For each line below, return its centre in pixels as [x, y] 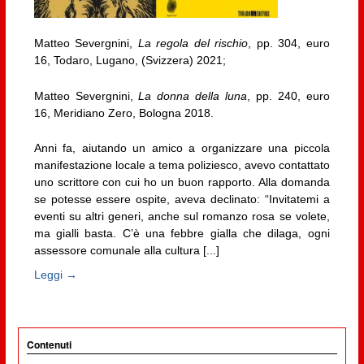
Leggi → [55, 274]
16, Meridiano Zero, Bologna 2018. [123, 113]
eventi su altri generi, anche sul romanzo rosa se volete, [182, 217]
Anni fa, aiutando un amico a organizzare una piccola [182, 148]
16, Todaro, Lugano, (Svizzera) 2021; [130, 61]
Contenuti [49, 344]
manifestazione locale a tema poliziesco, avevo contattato [182, 165]
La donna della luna [193, 95]
